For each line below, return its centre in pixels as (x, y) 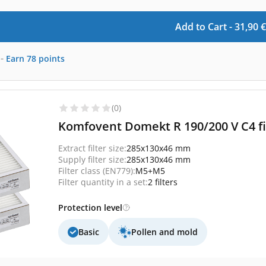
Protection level (90, 208)
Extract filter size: (92, 148)
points (52, 58)
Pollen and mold (164, 232)
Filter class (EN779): (97, 171)
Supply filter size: (92, 159)
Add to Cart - (205, 27)
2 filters (163, 182)
